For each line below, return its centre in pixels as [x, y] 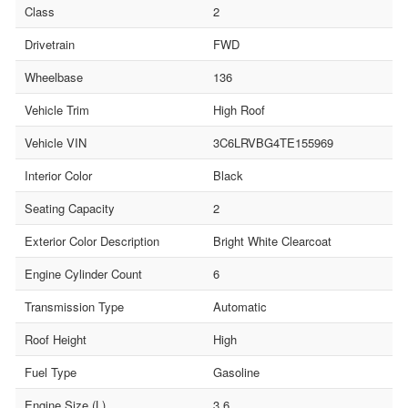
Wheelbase [54, 76]
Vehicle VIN [56, 142]
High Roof [239, 109]
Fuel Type [51, 372]
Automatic [240, 306]
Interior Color [58, 175]
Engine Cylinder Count [83, 273]
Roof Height [56, 339]
